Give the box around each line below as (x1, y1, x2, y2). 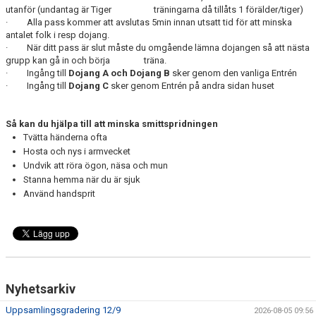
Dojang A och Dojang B (68, 68, 170, 78)
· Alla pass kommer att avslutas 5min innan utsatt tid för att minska (6, 17, 292, 28)
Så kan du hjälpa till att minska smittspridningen (6, 119, 218, 129)
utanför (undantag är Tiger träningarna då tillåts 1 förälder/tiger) (6, 4, 303, 15)
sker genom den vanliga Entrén (170, 68, 297, 78)
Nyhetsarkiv (6, 281, 75, 296)
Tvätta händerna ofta (23, 132, 107, 142)
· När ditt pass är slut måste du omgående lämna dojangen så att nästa (6, 42, 310, 53)
